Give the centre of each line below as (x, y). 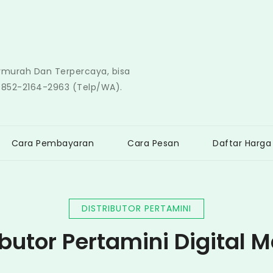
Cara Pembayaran (52, 143)
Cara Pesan (153, 143)
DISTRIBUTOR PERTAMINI (136, 208)
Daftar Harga (242, 143)
